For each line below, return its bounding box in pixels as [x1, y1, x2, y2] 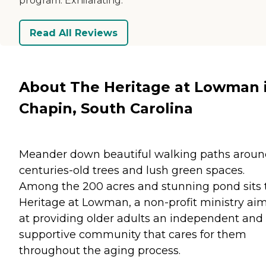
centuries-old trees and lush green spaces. [19, 163, 245, 177]
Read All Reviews [30, 27, 118, 39]
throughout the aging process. [19, 243, 180, 257]
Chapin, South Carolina [19, 99, 193, 117]
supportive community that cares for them [19, 227, 246, 241]
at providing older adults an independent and [19, 211, 263, 225]
